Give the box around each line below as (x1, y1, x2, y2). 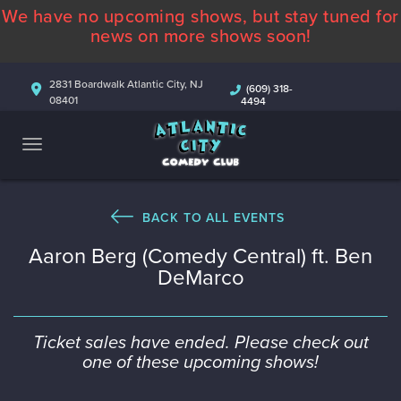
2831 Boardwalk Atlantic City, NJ (49, 78, 203, 90)
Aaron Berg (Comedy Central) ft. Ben (29, 243, 372, 269)
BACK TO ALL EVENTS (142, 210, 285, 226)
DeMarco (157, 265, 244, 291)
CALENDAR (162, 55, 239, 73)
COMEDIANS (158, 98, 243, 116)
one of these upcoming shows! (82, 351, 319, 373)
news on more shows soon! (90, 26, 311, 47)
